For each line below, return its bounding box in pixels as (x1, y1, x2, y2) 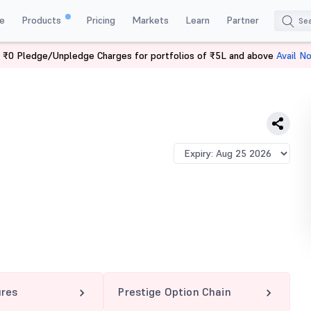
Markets (131, 13, 169, 26)
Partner (226, 13, 259, 26)
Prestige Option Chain (118, 285, 231, 299)
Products (21, 13, 64, 26)
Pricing (85, 13, 115, 26)
